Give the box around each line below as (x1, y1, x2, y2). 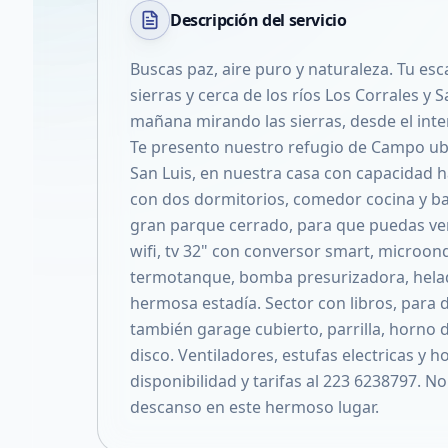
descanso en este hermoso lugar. (130, 396, 379, 418)
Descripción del (170, 9, 289, 31)
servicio (288, 9, 347, 31)
